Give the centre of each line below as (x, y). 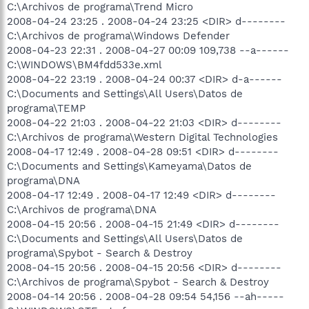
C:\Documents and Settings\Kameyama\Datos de (129, 166)
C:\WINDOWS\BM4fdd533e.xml (84, 65)
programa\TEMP (46, 108)
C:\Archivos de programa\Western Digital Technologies (142, 137)
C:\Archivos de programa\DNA (82, 210)
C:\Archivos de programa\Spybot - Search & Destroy (138, 282)
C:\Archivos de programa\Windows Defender (118, 36)
